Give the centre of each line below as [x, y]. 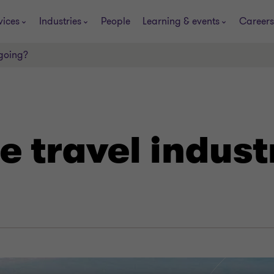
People [116, 21]
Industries [60, 21]
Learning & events [181, 21]
